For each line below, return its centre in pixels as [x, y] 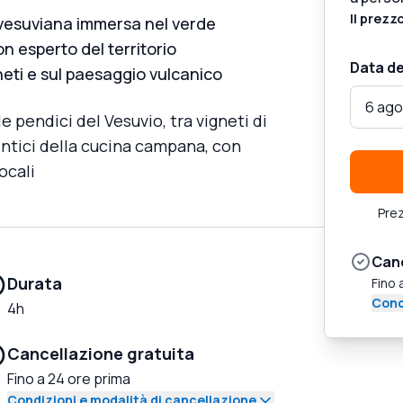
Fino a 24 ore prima [69, 378]
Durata [35, 283]
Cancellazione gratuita [101, 353]
